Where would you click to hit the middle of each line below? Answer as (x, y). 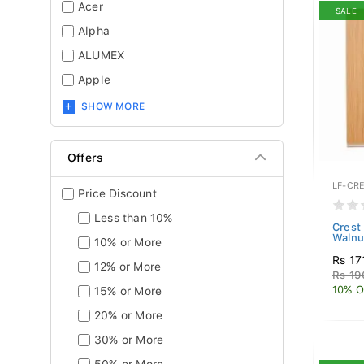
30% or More (129, 340)
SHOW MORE (113, 106)
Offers (86, 158)
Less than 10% (134, 218)
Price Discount (117, 193)
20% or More (129, 315)
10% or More (128, 242)
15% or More (128, 291)
